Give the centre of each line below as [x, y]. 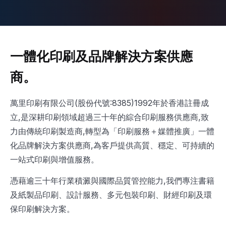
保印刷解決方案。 [42, 209]
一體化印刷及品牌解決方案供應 [102, 56]
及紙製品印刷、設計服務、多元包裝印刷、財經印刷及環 [111, 195]
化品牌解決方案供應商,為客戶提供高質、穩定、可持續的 [112, 145]
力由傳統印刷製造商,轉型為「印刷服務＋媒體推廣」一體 [112, 131]
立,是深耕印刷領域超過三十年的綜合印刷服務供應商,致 [109, 117]
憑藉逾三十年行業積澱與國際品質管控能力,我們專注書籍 [112, 181]
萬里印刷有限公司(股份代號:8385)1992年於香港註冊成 [109, 103]
